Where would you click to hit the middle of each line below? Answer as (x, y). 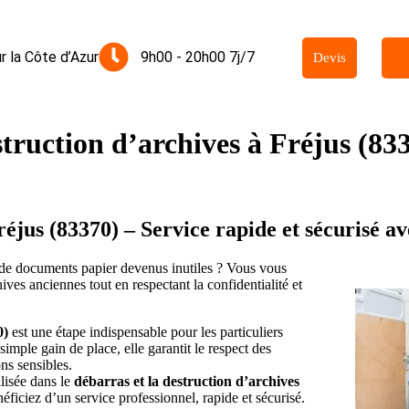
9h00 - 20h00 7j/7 (197, 57)
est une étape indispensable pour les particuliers (146, 331)
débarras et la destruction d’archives (187, 381)
